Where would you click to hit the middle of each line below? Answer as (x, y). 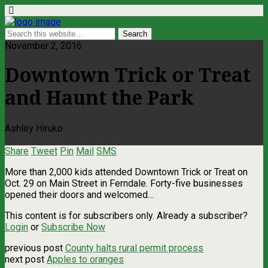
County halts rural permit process (134, 248)
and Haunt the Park (99, 98)
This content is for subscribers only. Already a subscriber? (126, 215)
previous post (35, 248)
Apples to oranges (85, 259)
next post (26, 259)
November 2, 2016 (43, 46)
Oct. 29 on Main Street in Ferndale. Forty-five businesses (124, 183)
